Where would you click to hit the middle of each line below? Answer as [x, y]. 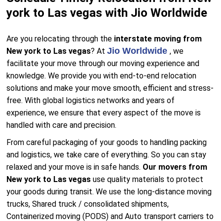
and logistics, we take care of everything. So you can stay [107, 155]
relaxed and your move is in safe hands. [75, 167]
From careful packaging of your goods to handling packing [107, 142]
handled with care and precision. [62, 125]
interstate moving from [158, 39]
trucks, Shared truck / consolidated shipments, [88, 204]
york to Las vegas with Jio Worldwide [107, 13]
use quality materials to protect [148, 179]
